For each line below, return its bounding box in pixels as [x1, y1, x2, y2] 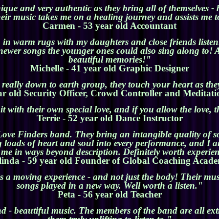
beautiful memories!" [68, 54, 151, 65]
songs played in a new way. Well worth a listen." [16, 180, 203, 191]
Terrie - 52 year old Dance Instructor [36, 113, 183, 124]
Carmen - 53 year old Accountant [43, 21, 176, 31]
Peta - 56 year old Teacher [57, 189, 162, 200]
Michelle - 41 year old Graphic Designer [30, 63, 189, 74]
